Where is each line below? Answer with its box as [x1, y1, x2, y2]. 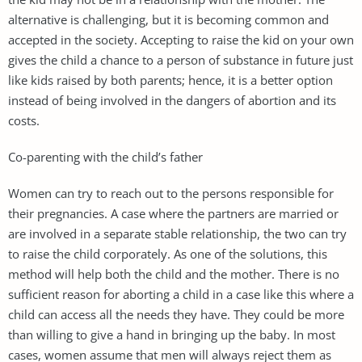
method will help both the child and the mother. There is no [8, 265, 339, 282]
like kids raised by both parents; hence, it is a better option [8, 71, 333, 88]
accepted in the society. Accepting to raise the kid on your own [8, 31, 354, 48]
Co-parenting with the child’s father [8, 148, 203, 165]
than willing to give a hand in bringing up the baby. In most [8, 326, 335, 343]
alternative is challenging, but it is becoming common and [8, 11, 329, 27]
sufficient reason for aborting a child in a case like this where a [8, 285, 354, 302]
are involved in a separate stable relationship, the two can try [8, 225, 347, 242]
